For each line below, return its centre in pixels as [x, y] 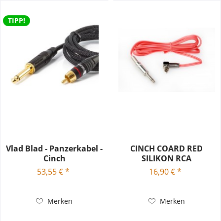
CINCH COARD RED [167, 149]
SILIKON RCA [167, 159]
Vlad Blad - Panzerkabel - [55, 149]
